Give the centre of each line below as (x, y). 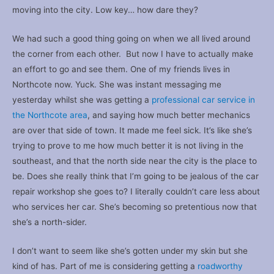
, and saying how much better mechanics (169, 115)
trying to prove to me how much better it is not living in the (128, 146)
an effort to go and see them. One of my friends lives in (121, 69)
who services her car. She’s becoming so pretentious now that (135, 207)
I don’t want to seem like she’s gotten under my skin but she (130, 250)
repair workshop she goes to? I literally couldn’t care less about (136, 192)
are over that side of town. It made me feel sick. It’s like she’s (132, 131)
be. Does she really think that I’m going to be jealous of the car (135, 176)
